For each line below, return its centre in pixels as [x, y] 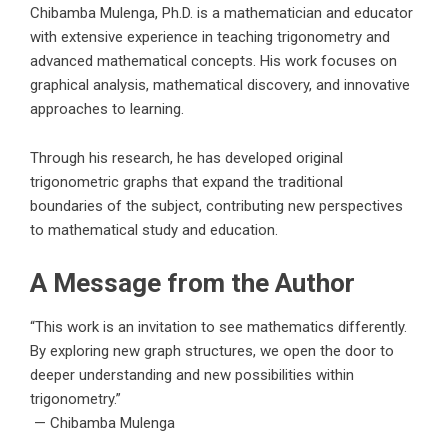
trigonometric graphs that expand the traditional [186, 182]
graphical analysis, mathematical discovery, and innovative [220, 85]
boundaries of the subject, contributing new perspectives [216, 206]
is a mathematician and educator [303, 13]
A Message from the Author [192, 283]
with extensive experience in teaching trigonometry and [210, 37]
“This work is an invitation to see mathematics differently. [218, 327]
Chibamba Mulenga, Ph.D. [111, 13]
